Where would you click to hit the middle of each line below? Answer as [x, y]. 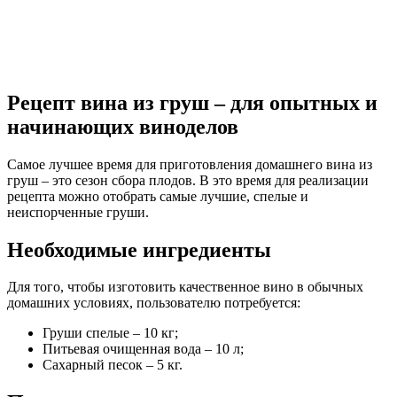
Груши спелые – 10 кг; [110, 333]
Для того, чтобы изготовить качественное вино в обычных [185, 287]
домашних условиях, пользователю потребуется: [154, 303]
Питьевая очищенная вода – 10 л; [143, 349]
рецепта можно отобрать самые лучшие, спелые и [158, 196]
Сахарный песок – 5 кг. [113, 365]
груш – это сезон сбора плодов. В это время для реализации [188, 180]
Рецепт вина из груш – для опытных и [192, 102]
